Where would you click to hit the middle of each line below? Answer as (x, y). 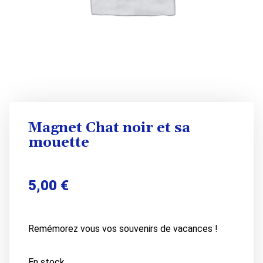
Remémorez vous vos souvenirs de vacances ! (123, 229)
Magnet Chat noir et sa (109, 128)
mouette (59, 143)
